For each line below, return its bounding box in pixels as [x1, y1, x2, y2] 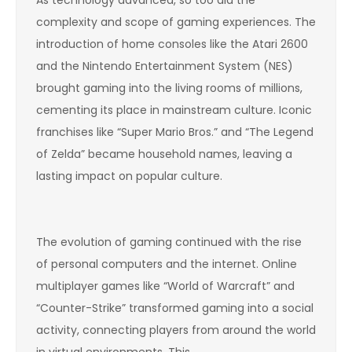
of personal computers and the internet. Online [36, 255, 297, 272]
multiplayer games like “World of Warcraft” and [36, 277, 295, 294]
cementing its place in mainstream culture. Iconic [36, 101, 312, 118]
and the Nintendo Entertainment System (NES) [36, 57, 293, 74]
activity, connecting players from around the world [36, 321, 316, 338]
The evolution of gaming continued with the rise [36, 233, 302, 250]
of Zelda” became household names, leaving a [36, 145, 292, 162]
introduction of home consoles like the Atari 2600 [36, 35, 308, 52]
